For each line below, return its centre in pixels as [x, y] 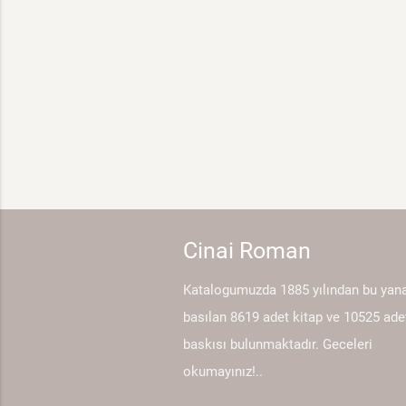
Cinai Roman [246, 251]
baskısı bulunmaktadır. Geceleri [277, 345]
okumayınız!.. [222, 372]
